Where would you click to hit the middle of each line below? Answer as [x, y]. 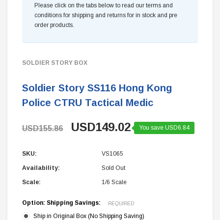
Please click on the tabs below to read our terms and [104, 5]
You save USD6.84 [164, 128]
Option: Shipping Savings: [62, 203]
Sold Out [113, 168]
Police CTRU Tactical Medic [88, 103]
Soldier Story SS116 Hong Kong [97, 88]
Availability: [41, 168]
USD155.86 [42, 128]
